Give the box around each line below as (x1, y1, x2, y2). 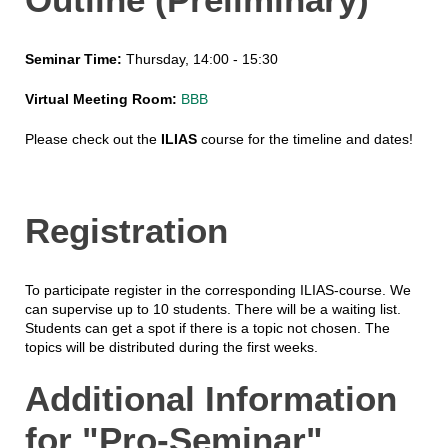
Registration (24, 211, 228, 251)
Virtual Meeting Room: (24, 91, 177, 108)
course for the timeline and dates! (196, 131, 413, 148)
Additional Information (24, 378, 397, 418)
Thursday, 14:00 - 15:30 (121, 51, 278, 68)
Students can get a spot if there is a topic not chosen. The (24, 319, 390, 336)
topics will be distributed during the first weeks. (24, 338, 318, 355)
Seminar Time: (24, 51, 122, 68)
